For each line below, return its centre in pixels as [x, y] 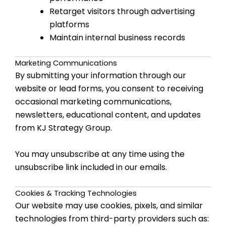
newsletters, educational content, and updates [108, 115]
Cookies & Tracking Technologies [76, 193]
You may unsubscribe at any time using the [100, 154]
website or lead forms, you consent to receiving [109, 89]
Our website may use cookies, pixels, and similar [109, 206]
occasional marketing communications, [93, 102]
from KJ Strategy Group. [64, 128]
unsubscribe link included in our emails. [91, 167]
